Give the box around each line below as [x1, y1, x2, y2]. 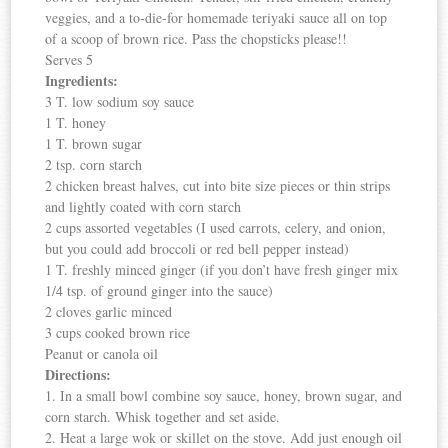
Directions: [45, 364, 112, 386]
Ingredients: [45, 70, 119, 92]
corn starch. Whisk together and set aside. [45, 407, 281, 427]
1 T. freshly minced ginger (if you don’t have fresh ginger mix [45, 260, 399, 280]
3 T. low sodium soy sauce [45, 92, 195, 112]
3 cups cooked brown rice [45, 323, 191, 343]
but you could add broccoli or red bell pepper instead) [45, 239, 350, 259]
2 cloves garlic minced [45, 302, 173, 322]
